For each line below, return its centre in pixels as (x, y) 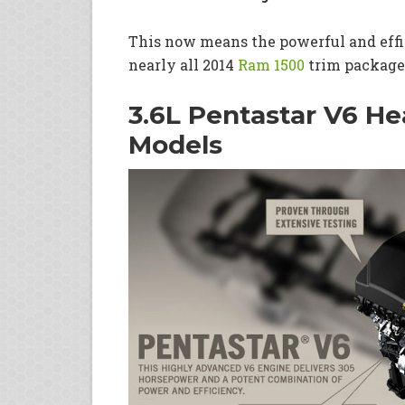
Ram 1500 (271, 64)
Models (175, 144)
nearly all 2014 (183, 64)
